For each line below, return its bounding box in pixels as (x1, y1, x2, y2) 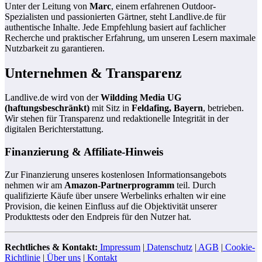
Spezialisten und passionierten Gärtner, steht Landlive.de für (5, 11, 226, 22)
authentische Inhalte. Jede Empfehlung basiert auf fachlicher (5, 22, 226, 32)
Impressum (100, 242, 140, 252)
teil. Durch (174, 180, 216, 190)
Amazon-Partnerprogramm (64, 180, 174, 190)
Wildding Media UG (101, 92, 181, 103)
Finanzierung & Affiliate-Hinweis (5, 146, 163, 158)
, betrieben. (203, 103, 244, 113)
